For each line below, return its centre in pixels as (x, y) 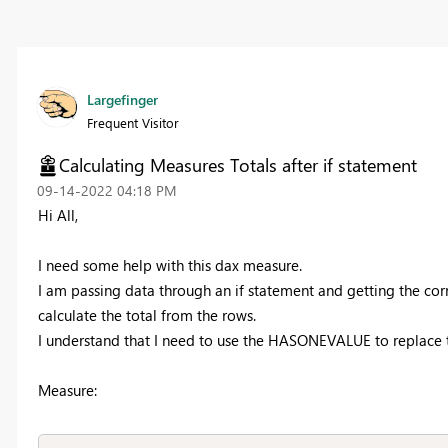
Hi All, (57, 215)
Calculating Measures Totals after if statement (237, 165)
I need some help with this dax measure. (171, 265)
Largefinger (122, 100)
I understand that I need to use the (152, 340)
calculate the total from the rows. (148, 315)
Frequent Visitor (132, 123)
